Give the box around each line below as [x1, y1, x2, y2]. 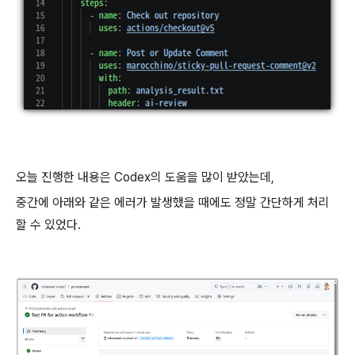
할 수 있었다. [16, 217, 81, 232]
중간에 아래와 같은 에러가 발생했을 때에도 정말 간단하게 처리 [16, 195, 330, 210]
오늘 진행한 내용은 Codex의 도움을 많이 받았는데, [16, 170, 274, 185]
